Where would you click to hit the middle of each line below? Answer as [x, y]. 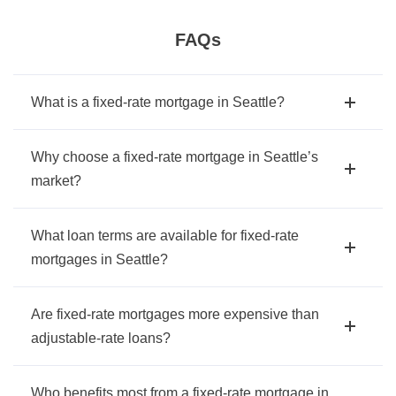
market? [56, 181]
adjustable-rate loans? [101, 339]
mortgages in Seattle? [99, 260]
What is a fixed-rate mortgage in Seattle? [158, 103]
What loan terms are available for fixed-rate [165, 236]
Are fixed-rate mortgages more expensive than [175, 315]
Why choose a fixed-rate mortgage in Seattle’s [175, 157]
